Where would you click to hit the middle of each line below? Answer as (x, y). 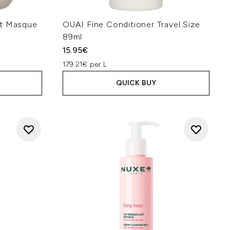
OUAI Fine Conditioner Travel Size (131, 24)
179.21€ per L (85, 64)
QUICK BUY (136, 83)
